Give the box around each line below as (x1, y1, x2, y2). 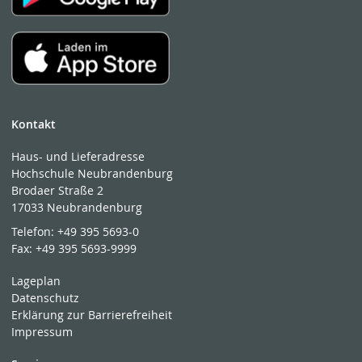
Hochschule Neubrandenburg (11, 165, 174, 181)
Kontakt (11, 116, 57, 132)
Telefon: (11, 224, 58, 240)
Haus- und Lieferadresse (11, 148, 145, 164)
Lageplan (11, 273, 61, 289)
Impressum (11, 324, 74, 340)
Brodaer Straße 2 (11, 182, 104, 198)
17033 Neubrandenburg (11, 199, 143, 215)
